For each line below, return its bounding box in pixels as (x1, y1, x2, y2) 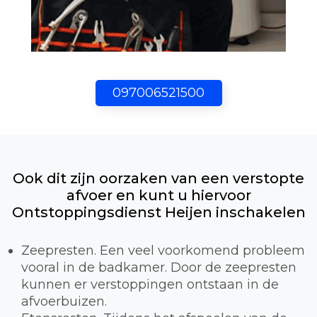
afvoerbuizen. (21, 294, 107, 310)
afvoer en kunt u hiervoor (66, 187, 251, 204)
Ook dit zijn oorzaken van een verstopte (13, 170, 304, 188)
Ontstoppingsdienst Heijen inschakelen (11, 204, 306, 221)
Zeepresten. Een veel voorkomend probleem (21, 243, 305, 259)
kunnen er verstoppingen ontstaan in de (21, 277, 279, 293)
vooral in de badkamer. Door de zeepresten (21, 260, 296, 276)
